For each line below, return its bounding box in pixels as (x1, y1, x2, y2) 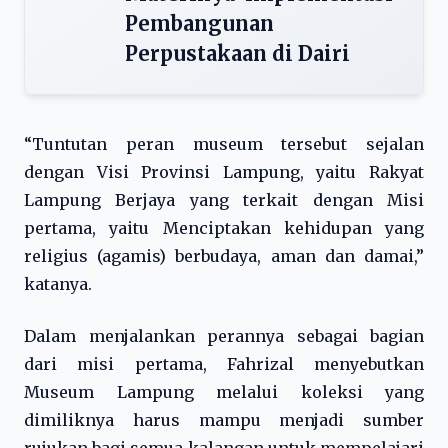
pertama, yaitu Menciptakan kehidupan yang (24, 218, 424, 238)
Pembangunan (125, 11, 274, 36)
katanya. (24, 274, 92, 294)
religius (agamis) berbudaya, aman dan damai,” (24, 246, 424, 266)
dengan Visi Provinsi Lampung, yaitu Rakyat (24, 162, 424, 182)
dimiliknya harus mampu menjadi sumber (24, 410, 424, 430)
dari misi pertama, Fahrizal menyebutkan (24, 354, 424, 374)
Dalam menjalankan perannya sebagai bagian (24, 326, 424, 346)
